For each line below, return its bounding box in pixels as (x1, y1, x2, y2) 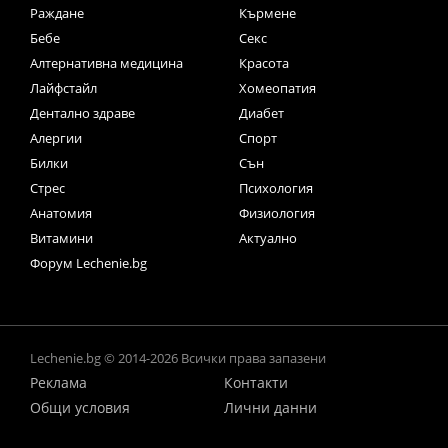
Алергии (30, 129, 82, 148)
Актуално (239, 229, 297, 248)
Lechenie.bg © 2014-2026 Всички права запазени (30, 349, 326, 368)
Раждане (30, 4, 84, 23)
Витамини (30, 229, 93, 248)
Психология (239, 179, 313, 198)
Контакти (224, 373, 288, 393)
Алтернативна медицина (30, 54, 183, 73)
